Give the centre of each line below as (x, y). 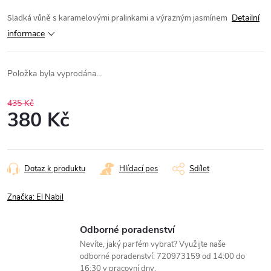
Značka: (22, 197)
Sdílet (199, 168)
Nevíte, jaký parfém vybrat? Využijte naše (153, 244)
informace (26, 33)
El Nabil (50, 197)
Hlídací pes (139, 168)
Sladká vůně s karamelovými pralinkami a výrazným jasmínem (118, 18)
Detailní (246, 18)
